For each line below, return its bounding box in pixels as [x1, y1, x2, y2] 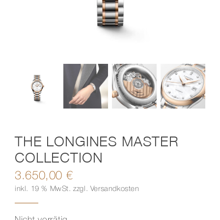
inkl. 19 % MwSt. [14, 185, 71, 192]
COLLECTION [14, 149, 103, 165]
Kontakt [12, 17, 42, 26]
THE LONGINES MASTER [14, 133, 179, 149]
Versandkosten [90, 185, 139, 192]
